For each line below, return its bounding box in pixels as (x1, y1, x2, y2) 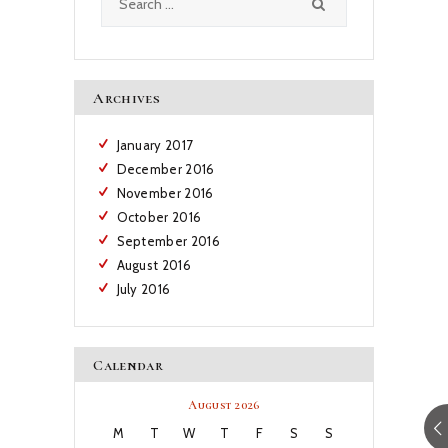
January (116, 137, 165, 154)
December (116, 161, 186, 178)
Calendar (93, 356, 163, 375)
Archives (93, 88, 160, 107)
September (116, 233, 191, 250)
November (116, 185, 185, 202)
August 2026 (188, 398, 260, 413)
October (116, 209, 172, 226)
